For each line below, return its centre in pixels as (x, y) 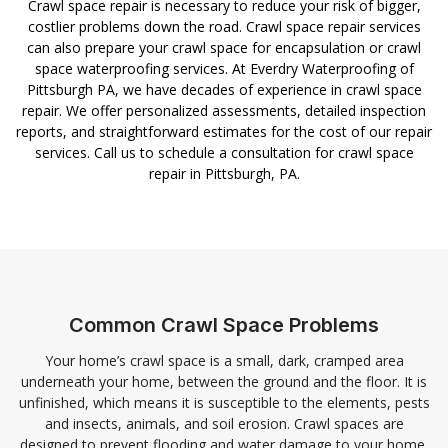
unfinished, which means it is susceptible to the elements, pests (224, 403)
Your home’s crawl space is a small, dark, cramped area (224, 361)
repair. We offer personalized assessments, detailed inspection (224, 111)
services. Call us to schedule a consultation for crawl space (224, 153)
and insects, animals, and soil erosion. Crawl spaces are (224, 424)
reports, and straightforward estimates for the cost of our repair (224, 132)
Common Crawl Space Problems (224, 325)
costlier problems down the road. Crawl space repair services (224, 27)
